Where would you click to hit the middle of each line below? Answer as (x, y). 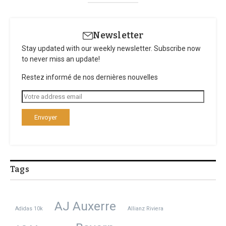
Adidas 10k (29, 209)
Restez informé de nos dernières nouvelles (90, 77)
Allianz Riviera (146, 209)
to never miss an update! (61, 59)
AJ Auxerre (85, 206)
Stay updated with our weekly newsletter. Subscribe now (111, 49)
